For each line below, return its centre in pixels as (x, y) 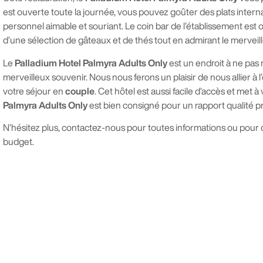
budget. (18, 142)
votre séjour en (34, 91)
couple (80, 91)
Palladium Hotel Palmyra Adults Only (92, 63)
